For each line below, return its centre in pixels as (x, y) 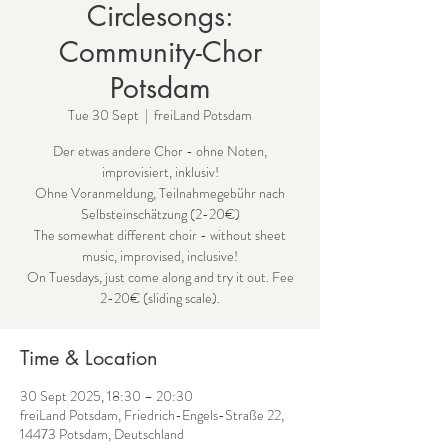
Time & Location (89, 358)
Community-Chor (160, 52)
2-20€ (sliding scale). (160, 298)
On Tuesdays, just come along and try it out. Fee (160, 277)
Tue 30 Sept (103, 115)
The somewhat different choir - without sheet (160, 235)
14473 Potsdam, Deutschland (102, 434)
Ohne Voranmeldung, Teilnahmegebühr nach (160, 193)
